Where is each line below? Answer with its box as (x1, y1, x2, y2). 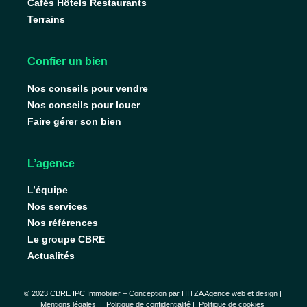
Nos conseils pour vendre (27, 82, 149, 94)
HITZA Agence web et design (181, 288, 278, 297)
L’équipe (27, 184, 69, 196)
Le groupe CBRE (27, 234, 106, 245)
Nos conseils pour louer (27, 99, 140, 110)
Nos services (27, 201, 88, 212)
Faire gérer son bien (27, 115, 122, 127)
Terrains (27, 14, 66, 25)
